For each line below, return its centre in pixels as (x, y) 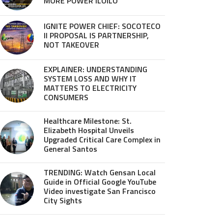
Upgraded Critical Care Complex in (102, 139)
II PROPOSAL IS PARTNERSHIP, (96, 35)
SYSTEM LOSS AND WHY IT (90, 79)
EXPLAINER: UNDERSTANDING (96, 69)
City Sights (63, 200)
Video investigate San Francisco (100, 191)
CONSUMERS (66, 97)
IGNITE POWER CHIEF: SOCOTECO (102, 26)
